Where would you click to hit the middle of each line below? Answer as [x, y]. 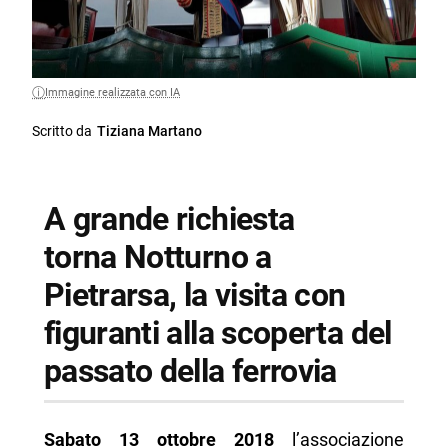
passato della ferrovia [190, 371]
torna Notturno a [157, 257]
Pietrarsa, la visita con [194, 295]
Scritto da [62, 132]
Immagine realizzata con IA [113, 93]
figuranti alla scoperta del [217, 333]
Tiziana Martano [150, 132]
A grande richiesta [169, 219]
